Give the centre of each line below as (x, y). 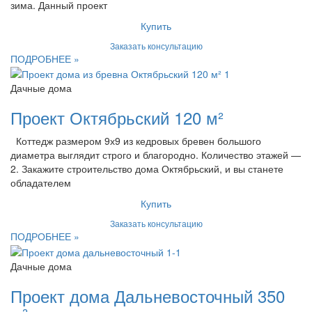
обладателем (41, 183)
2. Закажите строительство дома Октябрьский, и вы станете (147, 169)
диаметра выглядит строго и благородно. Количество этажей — (156, 155)
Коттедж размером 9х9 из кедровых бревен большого (136, 141)
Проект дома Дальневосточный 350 (148, 295)
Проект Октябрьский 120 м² (117, 118)
